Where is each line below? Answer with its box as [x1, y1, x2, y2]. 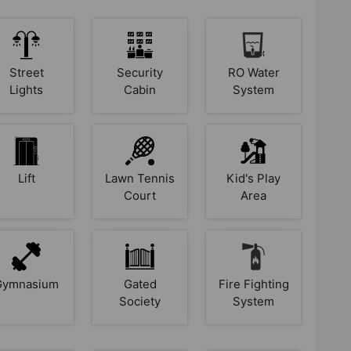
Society [119, 293, 161, 309]
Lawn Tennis [105, 170, 175, 186]
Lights [9, 81, 44, 97]
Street [9, 64, 44, 80]
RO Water [227, 64, 280, 80]
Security [117, 64, 164, 80]
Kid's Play [226, 170, 281, 186]
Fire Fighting [218, 276, 289, 291]
